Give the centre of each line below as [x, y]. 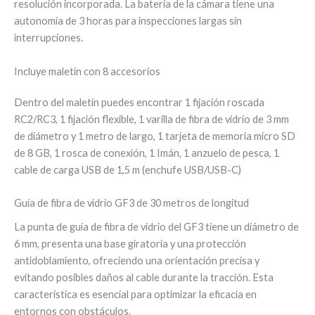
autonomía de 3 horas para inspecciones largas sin [128, 21]
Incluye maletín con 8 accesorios [87, 71]
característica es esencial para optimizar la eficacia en [135, 295]
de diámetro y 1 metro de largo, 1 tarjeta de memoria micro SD [155, 136]
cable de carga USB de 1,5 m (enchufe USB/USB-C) [128, 169]
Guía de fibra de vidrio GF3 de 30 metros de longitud [131, 202]
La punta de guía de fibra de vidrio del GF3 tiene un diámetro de [156, 227]
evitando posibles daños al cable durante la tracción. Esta [144, 278]
